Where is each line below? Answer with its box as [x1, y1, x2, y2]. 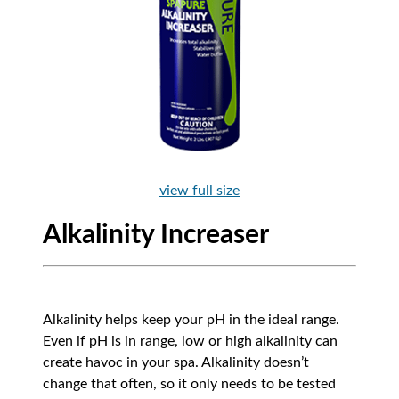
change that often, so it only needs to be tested [43, 377, 336, 391]
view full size [159, 183, 240, 198]
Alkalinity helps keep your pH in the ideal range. [43, 313, 339, 327]
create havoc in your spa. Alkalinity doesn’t [43, 355, 309, 370]
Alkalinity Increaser [43, 222, 269, 248]
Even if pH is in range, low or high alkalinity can [43, 334, 338, 348]
